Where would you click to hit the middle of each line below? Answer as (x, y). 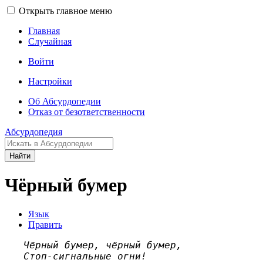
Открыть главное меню (65, 11)
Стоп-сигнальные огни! (85, 256)
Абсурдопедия (33, 132)
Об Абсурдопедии (65, 101)
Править (45, 224)
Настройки (50, 81)
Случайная (50, 41)
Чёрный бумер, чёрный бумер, (103, 245)
